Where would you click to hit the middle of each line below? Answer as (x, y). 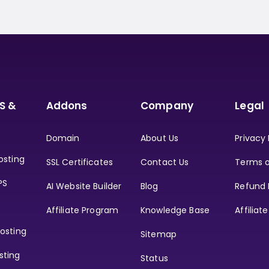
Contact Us (165, 162)
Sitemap (158, 234)
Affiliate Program (82, 210)
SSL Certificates (80, 162)
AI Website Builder (84, 186)
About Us (159, 138)
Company (167, 105)
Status (154, 258)
